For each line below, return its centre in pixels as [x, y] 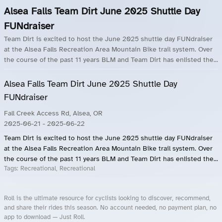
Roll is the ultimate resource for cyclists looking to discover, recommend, [107, 198]
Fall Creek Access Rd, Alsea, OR [53, 113]
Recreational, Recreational [58, 168]
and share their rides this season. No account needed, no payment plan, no [110, 208]
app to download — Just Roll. [45, 217]
